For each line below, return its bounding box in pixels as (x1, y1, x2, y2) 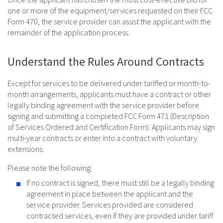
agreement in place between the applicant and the (26, 189, 193, 199)
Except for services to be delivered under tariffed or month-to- (7, 78, 211, 89)
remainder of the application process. (7, 27, 129, 38)
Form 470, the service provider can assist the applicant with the (7, 16, 211, 27)
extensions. (7, 144, 44, 154)
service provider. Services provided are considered (26, 200, 193, 210)
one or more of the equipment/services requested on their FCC (7, 5, 213, 16)
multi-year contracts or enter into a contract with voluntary (7, 133, 197, 143)
